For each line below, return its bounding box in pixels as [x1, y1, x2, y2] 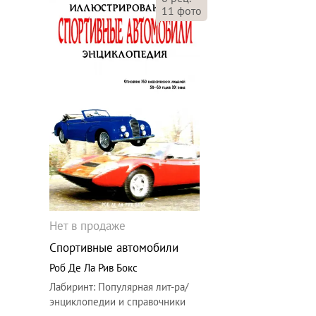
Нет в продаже [49, 218, 126, 234]
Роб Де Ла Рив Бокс [49, 261, 138, 275]
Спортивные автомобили [49, 240, 179, 256]
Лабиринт [49, 280, 94, 294]
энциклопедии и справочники [49, 295, 186, 309]
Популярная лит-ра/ [98, 280, 189, 294]
